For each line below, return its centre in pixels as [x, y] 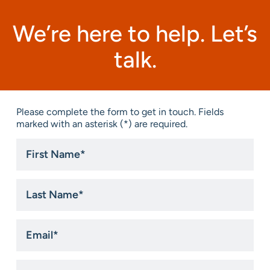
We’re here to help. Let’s [135, 33]
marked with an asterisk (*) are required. [102, 124]
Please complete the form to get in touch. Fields [120, 111]
